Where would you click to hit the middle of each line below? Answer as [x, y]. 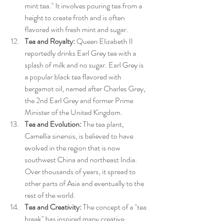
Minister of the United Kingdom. [74, 112]
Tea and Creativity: [53, 207]
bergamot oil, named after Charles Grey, [86, 89]
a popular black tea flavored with [74, 77]
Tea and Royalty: [50, 41]
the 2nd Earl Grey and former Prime [80, 101]
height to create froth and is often [75, 18]
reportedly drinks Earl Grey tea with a [81, 53]
